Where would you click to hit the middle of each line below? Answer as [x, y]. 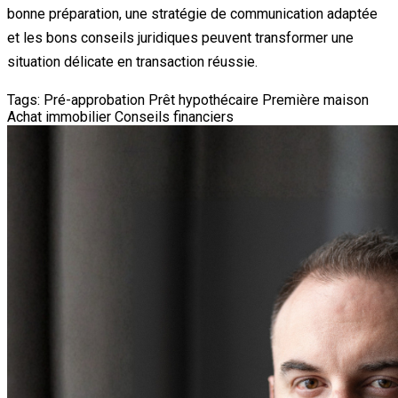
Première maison [315, 99]
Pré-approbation [94, 99]
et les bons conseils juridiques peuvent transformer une [180, 37]
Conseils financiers [174, 116]
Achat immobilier [59, 116]
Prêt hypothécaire [203, 99]
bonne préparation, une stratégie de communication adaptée [192, 13]
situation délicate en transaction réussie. [132, 61]
